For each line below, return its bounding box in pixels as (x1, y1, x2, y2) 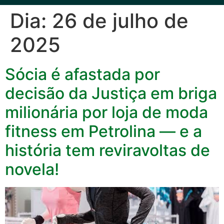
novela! (5, 159, 59, 179)
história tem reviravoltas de (5, 140, 210, 160)
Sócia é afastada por (5, 64, 160, 84)
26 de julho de (52, 8, 188, 33)
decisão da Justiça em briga (5, 83, 217, 103)
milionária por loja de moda (5, 102, 208, 122)
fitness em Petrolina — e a (5, 121, 202, 141)
